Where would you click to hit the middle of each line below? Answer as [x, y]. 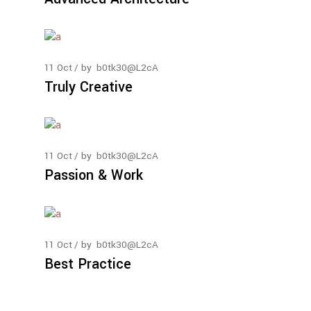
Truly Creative [89, 87]
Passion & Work [94, 176]
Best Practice [88, 264]
